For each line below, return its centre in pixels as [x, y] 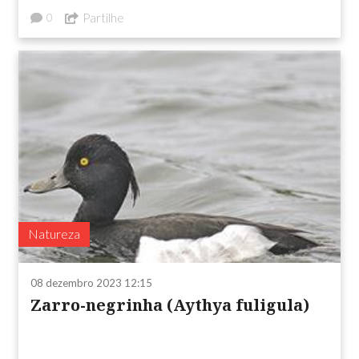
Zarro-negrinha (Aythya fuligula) [238, 305]
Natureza [54, 233]
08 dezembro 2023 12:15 [91, 282]
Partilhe [103, 17]
